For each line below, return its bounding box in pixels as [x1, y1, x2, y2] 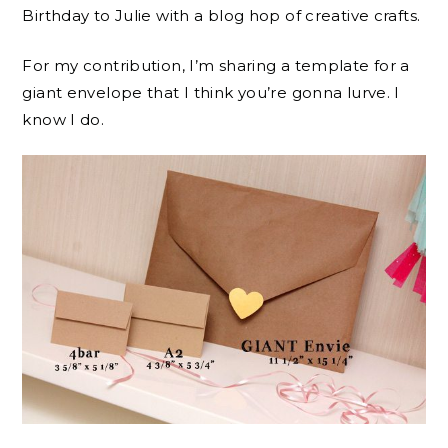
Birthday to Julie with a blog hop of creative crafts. [22, 6, 421, 26]
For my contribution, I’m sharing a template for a [22, 55, 410, 75]
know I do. [22, 109, 105, 129]
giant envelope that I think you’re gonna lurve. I [22, 82, 400, 102]
